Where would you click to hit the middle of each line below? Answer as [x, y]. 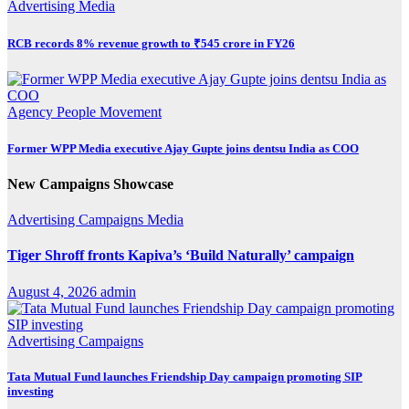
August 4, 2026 [54, 291]
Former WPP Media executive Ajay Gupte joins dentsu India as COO [183, 148]
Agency [32, 112]
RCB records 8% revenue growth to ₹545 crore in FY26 [151, 44]
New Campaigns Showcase [90, 184]
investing [31, 391]
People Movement [109, 112]
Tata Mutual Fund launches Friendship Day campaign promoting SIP [185, 376]
